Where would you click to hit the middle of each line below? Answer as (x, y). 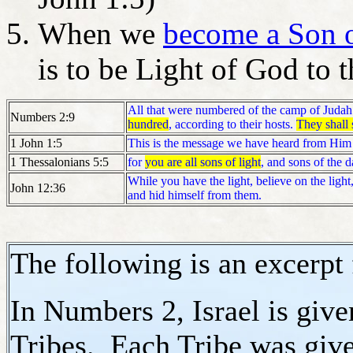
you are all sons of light (203, 162)
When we (100, 34)
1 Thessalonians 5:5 (59, 162)
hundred (148, 124)
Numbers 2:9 (43, 117)
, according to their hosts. (232, 124)
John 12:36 (38, 188)
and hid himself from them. (195, 195)
